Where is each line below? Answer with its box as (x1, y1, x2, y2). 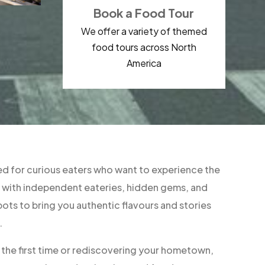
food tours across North (91, 40, 196, 53)
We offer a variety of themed (80, 24, 207, 37)
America (126, 56, 161, 69)
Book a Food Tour (93, 5, 195, 20)
